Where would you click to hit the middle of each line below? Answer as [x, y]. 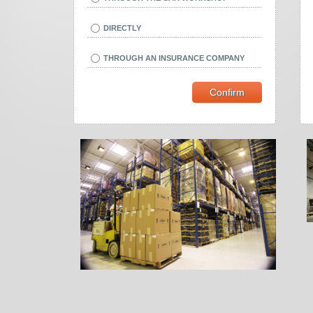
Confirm [227, 92]
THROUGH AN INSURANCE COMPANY [174, 58]
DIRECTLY [122, 28]
